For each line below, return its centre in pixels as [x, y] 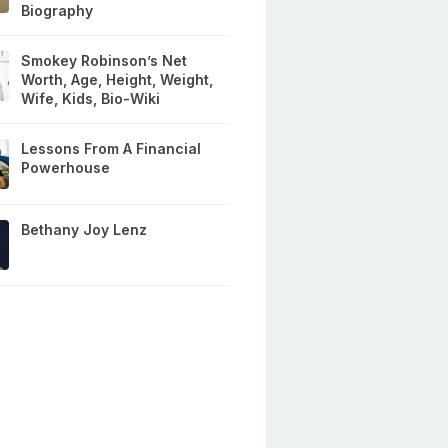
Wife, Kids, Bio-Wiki [91, 99]
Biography [57, 11]
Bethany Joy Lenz [84, 230]
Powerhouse [66, 168]
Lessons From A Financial [111, 149]
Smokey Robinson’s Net [104, 61]
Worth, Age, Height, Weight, [117, 80]
